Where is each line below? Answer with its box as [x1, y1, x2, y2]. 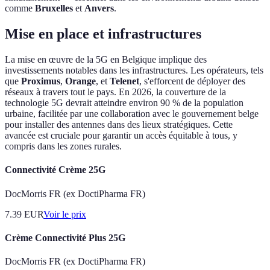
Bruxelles [35, 3, 73, 14]
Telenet [110, 76, 139, 87]
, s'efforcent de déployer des [139, 76, 245, 87]
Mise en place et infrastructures [5, 26, 201, 42]
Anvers [84, 3, 114, 14]
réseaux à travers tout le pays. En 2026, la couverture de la [5, 87, 226, 98]
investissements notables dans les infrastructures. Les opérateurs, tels [5, 65, 263, 76]
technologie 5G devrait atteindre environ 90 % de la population [5, 98, 243, 108]
